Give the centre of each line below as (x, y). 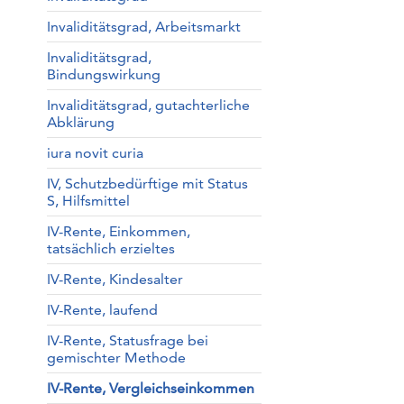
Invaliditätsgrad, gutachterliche (148, 105)
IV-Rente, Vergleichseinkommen (150, 388)
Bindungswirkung (103, 74)
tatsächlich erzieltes (110, 248)
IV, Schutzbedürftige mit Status (147, 184)
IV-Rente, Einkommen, (118, 231)
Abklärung (80, 122)
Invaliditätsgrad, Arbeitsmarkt (143, 27)
